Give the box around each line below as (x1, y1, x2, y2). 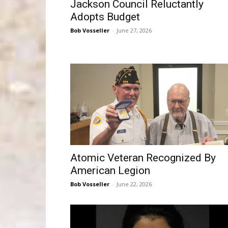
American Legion (70, 164, 150, 177)
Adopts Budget (70, 11, 140, 23)
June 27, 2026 (117, 26, 152, 34)
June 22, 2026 (117, 180, 152, 188)
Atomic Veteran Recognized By (70, 152, 216, 164)
